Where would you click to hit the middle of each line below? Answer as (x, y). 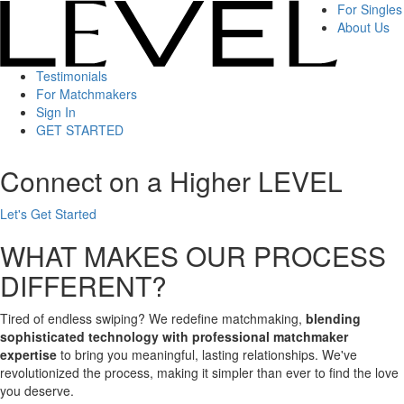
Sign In (56, 112)
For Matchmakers (87, 94)
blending (333, 318)
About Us (363, 27)
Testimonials (72, 76)
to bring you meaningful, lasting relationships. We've (207, 354)
